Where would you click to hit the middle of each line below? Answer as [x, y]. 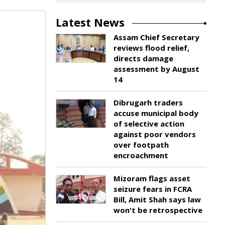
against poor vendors [155, 134]
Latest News [90, 22]
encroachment [141, 155]
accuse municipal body [156, 113]
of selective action [149, 124]
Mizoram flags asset [152, 178]
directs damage [143, 58]
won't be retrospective [158, 210]
